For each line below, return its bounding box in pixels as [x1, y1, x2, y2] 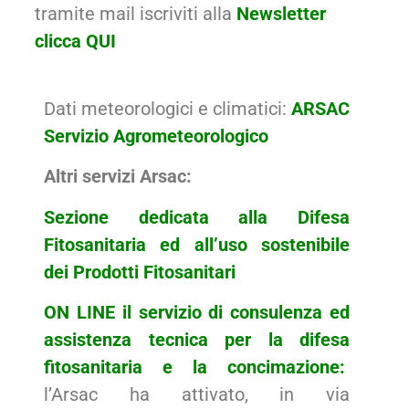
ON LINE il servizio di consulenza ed [44, 301, 350, 324]
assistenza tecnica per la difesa [44, 329, 350, 351]
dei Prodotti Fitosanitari [44, 260, 236, 283]
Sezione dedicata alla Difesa [44, 205, 350, 228]
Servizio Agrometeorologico [44, 124, 268, 147]
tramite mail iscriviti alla [35, 2, 232, 25]
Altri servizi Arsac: [44, 165, 192, 188]
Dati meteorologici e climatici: [44, 97, 291, 120]
